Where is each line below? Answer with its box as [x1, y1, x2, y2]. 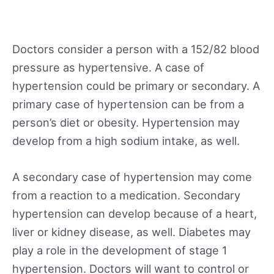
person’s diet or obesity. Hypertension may [12, 115, 240, 129]
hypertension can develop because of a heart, [12, 207, 257, 221]
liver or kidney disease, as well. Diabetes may [12, 225, 251, 239]
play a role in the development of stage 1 [12, 243, 227, 257]
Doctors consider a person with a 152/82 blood [12, 42, 259, 56]
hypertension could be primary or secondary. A [12, 78, 260, 92]
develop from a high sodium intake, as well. [12, 133, 240, 147]
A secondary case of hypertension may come [12, 170, 252, 184]
